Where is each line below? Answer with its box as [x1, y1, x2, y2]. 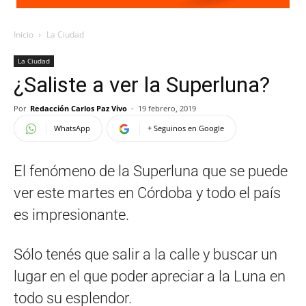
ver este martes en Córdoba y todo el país [14, 184, 281, 201]
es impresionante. [14, 206, 129, 223]
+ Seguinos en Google [148, 123, 224, 133]
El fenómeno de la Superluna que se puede [14, 163, 288, 180]
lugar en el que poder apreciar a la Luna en [14, 268, 286, 285]
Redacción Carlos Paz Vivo [30, 103, 127, 113]
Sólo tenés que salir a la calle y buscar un [14, 246, 277, 263]
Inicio [14, 29, 33, 40]
